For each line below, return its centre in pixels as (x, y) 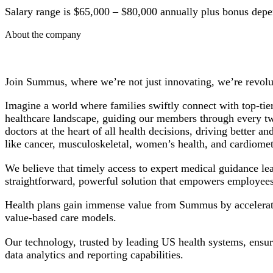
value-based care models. (61, 218)
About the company (43, 35)
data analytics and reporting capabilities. (94, 254)
